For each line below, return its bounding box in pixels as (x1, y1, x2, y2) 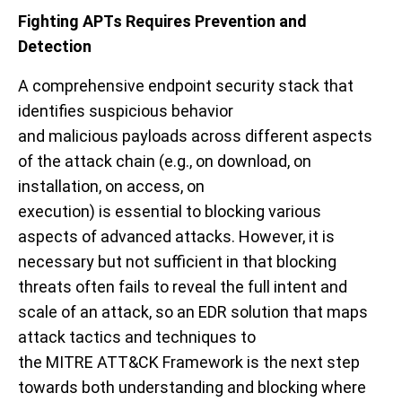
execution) (18, 201, 99, 221)
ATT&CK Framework (97, 352, 247, 371)
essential (115, 201, 182, 221)
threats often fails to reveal (18, 276, 220, 296)
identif (18, 100, 67, 120)
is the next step (247, 352, 360, 371)
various (268, 201, 321, 221)
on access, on (105, 176, 205, 196)
